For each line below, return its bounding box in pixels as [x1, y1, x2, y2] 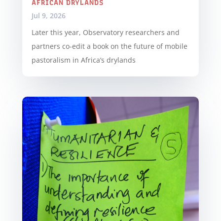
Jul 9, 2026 [31, 10, 66, 20]
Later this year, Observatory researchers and [31, 27, 180, 37]
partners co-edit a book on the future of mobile [31, 41, 187, 51]
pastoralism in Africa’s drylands [31, 55, 136, 65]
